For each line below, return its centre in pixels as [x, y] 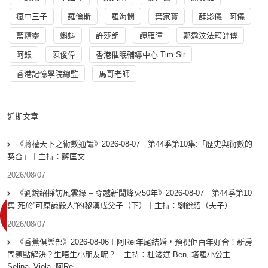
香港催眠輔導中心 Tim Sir [141, 55]
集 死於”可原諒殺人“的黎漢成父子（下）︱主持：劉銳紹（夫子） [120, 206]
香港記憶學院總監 [47, 74]
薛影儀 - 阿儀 [222, 17]
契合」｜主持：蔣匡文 [46, 157]
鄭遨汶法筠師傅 [210, 36]
